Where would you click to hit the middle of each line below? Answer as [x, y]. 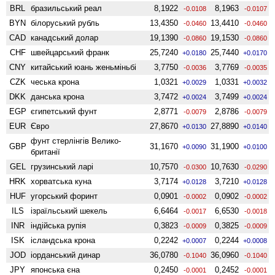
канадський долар [65, 37]
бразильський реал [67, 8]
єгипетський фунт [64, 111]
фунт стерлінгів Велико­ [76, 141]
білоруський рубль [65, 23]
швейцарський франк [70, 52]
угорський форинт [64, 196]
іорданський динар [66, 255]
